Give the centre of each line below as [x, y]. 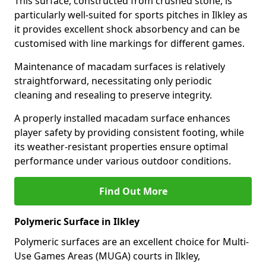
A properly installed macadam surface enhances [122, 118]
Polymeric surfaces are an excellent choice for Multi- [132, 242]
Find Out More [133, 191]
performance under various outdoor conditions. [123, 161]
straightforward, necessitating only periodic [113, 81]
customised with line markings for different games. [129, 43]
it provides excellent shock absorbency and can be [127, 29]
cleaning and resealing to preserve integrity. [113, 95]
